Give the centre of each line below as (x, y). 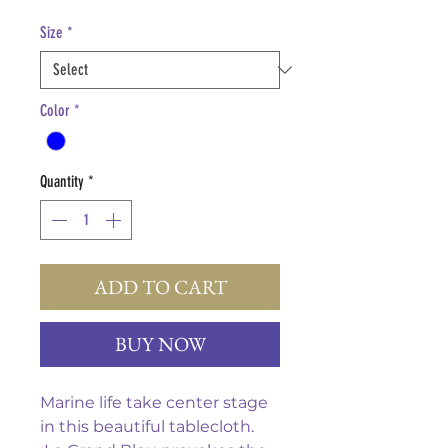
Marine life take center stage (154, 403)
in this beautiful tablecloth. (147, 427)
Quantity (62, 182)
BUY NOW (160, 344)
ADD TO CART (160, 287)
